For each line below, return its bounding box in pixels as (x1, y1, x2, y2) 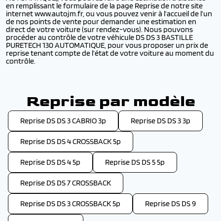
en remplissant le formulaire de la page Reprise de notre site (6, 1, 203, 10)
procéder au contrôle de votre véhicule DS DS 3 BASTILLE (6, 33, 193, 42)
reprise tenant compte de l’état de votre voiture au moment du (6, 48, 214, 58)
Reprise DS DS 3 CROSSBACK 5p (20, 199, 120, 208)
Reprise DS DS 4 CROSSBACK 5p (20, 137, 121, 146)
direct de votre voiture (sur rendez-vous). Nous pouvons (6, 25, 193, 34)
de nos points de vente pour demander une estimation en (6, 17, 196, 26)
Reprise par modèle (26, 92, 195, 111)
